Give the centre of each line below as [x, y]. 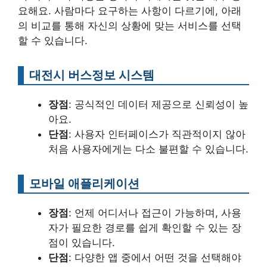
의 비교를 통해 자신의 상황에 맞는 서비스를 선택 [130, 26]
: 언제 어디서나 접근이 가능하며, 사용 [155, 213]
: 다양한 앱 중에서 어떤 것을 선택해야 [155, 257]
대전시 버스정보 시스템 [92, 75]
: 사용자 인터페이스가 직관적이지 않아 [157, 134]
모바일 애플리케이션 [84, 183]
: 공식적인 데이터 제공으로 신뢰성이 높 [159, 104]
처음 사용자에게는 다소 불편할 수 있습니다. [148, 149]
